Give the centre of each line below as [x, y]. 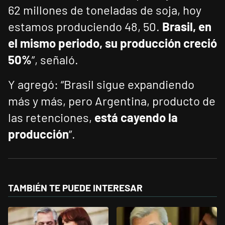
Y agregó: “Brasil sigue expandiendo [101, 84]
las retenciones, [51, 118]
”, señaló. [55, 60]
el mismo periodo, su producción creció [113, 43]
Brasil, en [187, 27]
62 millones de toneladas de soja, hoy [105, 10]
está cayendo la [136, 118]
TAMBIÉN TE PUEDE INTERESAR [75, 188]
